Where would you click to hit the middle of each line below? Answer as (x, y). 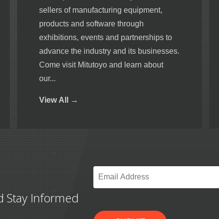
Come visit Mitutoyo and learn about (101, 65)
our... (47, 78)
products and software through (91, 23)
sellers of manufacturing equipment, (101, 10)
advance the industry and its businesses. (109, 51)
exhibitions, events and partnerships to (106, 37)
